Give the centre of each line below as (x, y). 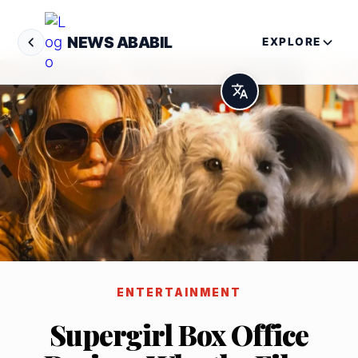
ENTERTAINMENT (179, 293)
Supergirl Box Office (179, 334)
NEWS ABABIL (120, 42)
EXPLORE (292, 42)
